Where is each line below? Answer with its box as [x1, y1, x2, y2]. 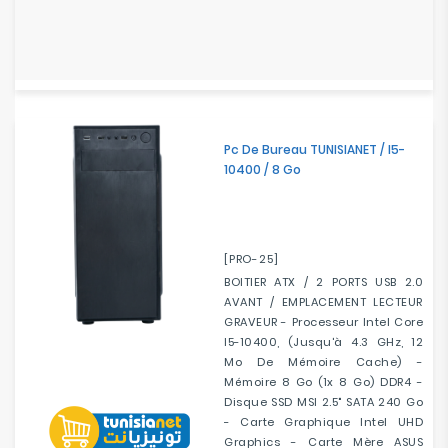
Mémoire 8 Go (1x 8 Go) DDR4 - [224, 374, 423, 390]
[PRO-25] [224, 251, 279, 267]
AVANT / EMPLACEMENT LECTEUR [224, 294, 423, 310]
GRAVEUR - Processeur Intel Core [224, 314, 423, 330]
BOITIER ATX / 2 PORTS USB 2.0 [224, 274, 423, 290]
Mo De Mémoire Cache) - [224, 354, 423, 370]
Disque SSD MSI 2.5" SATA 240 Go [224, 394, 423, 410]
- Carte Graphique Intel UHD [224, 414, 423, 430]
